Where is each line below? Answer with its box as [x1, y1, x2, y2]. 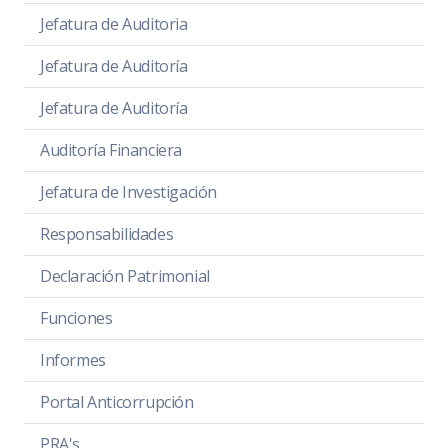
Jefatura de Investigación [40, 181, 217, 204]
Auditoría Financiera [40, 139, 182, 162]
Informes [40, 349, 106, 372]
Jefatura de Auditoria [40, 13, 188, 36]
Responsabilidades [40, 223, 174, 246]
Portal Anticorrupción [40, 391, 194, 414]
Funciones [40, 307, 113, 330]
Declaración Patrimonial [40, 265, 210, 288]
